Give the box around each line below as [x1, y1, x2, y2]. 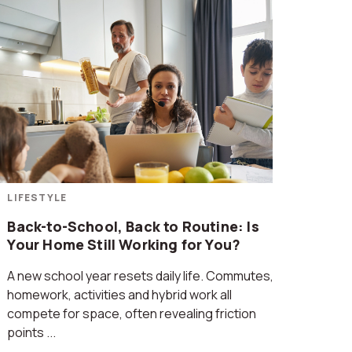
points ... [7, 324, 57, 341]
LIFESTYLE [7, 191, 68, 204]
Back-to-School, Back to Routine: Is [7, 217, 259, 236]
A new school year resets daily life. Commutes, [7, 267, 274, 284]
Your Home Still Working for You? [7, 235, 241, 254]
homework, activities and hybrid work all [7, 286, 233, 303]
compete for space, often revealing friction [7, 305, 257, 322]
